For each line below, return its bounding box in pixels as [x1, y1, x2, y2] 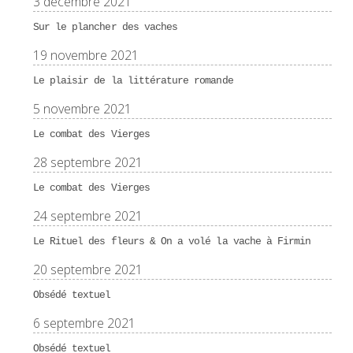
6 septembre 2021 [32, 314, 136, 332]
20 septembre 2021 [32, 260, 143, 278]
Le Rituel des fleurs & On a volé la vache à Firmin [32, 235, 311, 247]
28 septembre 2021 [32, 153, 143, 171]
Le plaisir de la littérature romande [32, 74, 233, 87]
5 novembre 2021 [32, 99, 132, 117]
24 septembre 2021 [32, 206, 143, 225]
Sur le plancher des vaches [32, 20, 178, 33]
